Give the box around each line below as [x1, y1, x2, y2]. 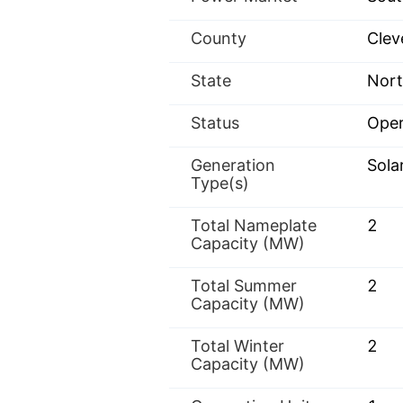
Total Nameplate [191, 216, 317, 235]
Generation [191, 156, 275, 175]
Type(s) [191, 174, 249, 193]
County [191, 29, 246, 48]
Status [191, 113, 239, 132]
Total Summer [191, 276, 297, 295]
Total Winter [191, 336, 284, 355]
